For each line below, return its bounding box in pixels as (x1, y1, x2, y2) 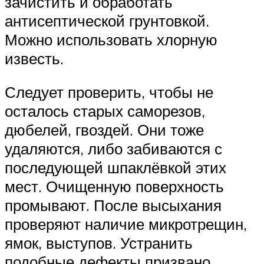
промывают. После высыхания (5, 196, 222, 215)
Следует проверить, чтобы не (5, 82, 213, 102)
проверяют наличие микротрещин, (5, 214, 247, 234)
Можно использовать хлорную (5, 29, 217, 49)
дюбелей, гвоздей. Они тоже (5, 120, 204, 140)
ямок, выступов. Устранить (5, 233, 193, 253)
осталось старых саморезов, (5, 101, 205, 121)
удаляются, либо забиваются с (5, 139, 222, 159)
